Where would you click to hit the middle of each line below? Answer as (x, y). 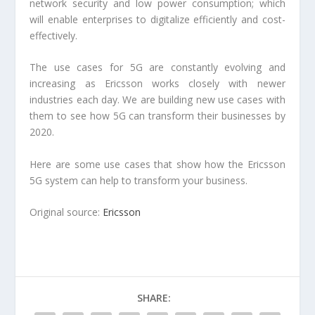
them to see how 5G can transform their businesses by (157, 116)
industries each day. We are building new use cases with (157, 100)
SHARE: (154, 298)
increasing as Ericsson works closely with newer (157, 84)
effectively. (54, 35)
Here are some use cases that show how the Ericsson (157, 164)
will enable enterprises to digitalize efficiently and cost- (157, 19)
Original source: (66, 212)
